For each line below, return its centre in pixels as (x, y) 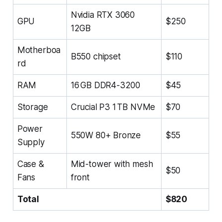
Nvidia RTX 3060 (103, 15)
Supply (31, 142)
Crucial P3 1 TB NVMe (113, 107)
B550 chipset (96, 56)
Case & (30, 164)
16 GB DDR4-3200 (106, 85)
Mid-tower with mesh (112, 164)
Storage (32, 107)
